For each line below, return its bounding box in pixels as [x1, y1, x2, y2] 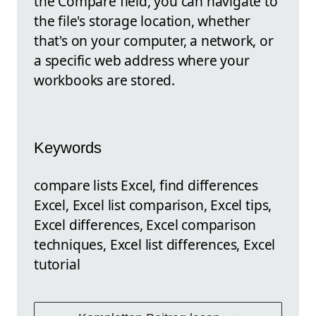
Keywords [34, 139, 102, 157]
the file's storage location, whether [34, 11, 251, 31]
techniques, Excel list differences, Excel [34, 234, 276, 254]
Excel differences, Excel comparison [34, 214, 257, 234]
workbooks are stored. [34, 71, 175, 90]
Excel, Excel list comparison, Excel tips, [34, 195, 272, 214]
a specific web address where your [34, 51, 250, 71]
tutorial [34, 254, 80, 274]
